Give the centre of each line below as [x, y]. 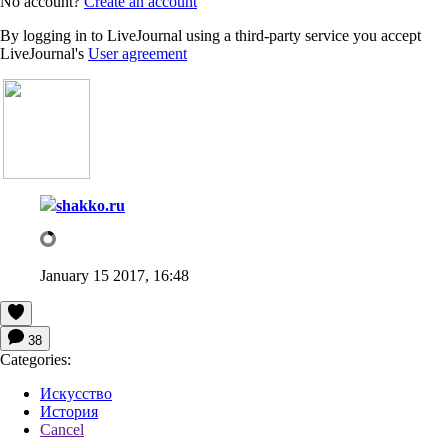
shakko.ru [90, 205]
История [69, 411]
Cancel [62, 429]
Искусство [76, 393]
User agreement [137, 53]
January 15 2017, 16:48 [114, 275]
